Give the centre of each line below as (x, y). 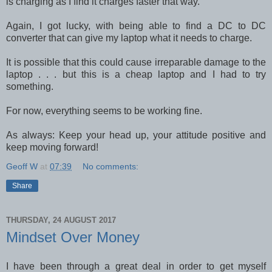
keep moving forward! (52, 147)
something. (31, 86)
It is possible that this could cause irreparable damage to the (136, 62)
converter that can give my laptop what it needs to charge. (130, 38)
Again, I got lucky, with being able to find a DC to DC (136, 25)
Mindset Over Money (73, 237)
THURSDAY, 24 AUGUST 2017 (61, 220)
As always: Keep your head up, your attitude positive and (136, 135)
